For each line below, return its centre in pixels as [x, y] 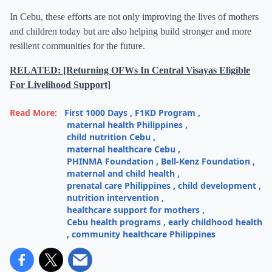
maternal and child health [121, 173]
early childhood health [215, 222]
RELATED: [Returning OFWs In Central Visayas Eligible [130, 70]
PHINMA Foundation [110, 161]
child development [217, 185]
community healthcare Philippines [144, 234]
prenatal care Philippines [119, 185]
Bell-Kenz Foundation [206, 161]
